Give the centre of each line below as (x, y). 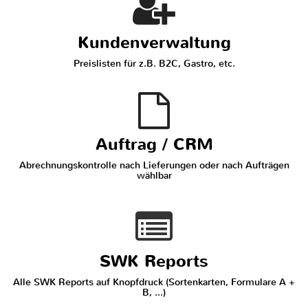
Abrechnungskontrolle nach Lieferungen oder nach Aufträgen (154, 165)
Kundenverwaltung (154, 43)
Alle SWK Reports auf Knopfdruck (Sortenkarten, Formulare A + (154, 282)
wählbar (154, 176)
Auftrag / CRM (154, 144)
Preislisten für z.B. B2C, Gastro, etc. (154, 64)
